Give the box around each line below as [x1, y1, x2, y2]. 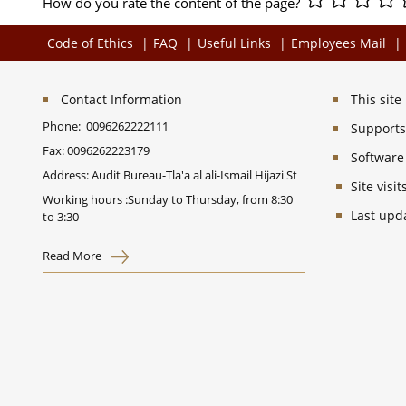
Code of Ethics [47, 34, 133, 53]
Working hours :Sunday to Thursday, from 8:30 [43, 191, 293, 208]
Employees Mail [291, 34, 386, 53]
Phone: [43, 118, 86, 135]
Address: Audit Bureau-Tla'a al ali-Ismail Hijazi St [43, 167, 297, 184]
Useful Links [198, 34, 271, 53]
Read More [43, 247, 104, 265]
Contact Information [61, 91, 182, 109]
